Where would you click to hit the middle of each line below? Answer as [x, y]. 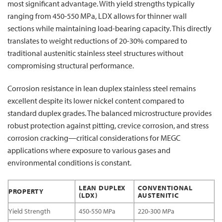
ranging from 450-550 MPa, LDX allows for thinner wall [97, 16]
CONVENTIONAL [165, 187]
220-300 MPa [156, 211]
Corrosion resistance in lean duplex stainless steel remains [102, 88]
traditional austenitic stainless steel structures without [95, 53]
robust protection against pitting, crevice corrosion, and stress [108, 126]
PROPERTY [26, 191]
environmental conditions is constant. [69, 163]
